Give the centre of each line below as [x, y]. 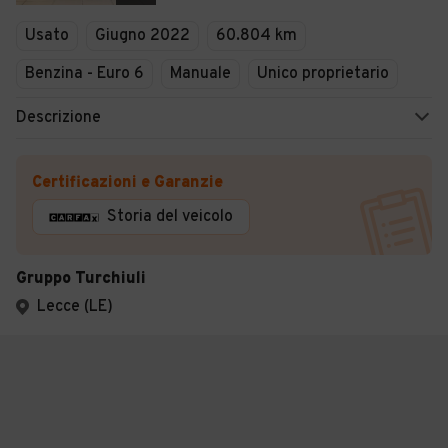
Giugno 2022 [142, 36]
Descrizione [58, 118]
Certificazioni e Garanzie [127, 183]
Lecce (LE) [75, 307]
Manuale [200, 74]
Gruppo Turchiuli [81, 279]
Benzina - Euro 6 [84, 74]
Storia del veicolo [170, 217]
